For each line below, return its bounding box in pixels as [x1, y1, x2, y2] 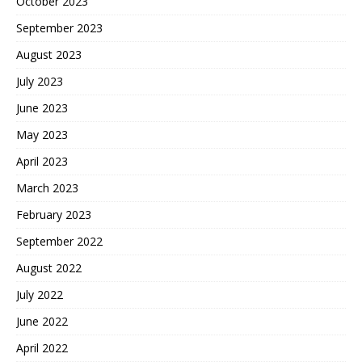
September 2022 [16, 234, 103, 250]
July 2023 [16, 74, 63, 90]
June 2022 [16, 314, 68, 330]
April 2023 [16, 154, 68, 170]
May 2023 [16, 127, 68, 143]
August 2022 [16, 260, 82, 276]
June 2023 [16, 100, 68, 116]
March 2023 [16, 180, 78, 196]
